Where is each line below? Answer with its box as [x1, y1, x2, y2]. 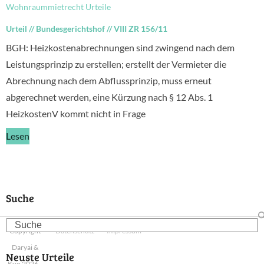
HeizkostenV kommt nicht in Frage [6, 108, 146, 119]
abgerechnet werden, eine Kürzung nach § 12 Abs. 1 [6, 91, 213, 103]
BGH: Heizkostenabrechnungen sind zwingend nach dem [6, 42, 235, 53]
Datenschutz [55, 226, 95, 235]
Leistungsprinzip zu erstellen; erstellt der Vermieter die [6, 58, 226, 70]
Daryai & [11, 243, 38, 252]
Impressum [107, 226, 141, 235]
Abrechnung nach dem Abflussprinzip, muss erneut [6, 75, 212, 86]
